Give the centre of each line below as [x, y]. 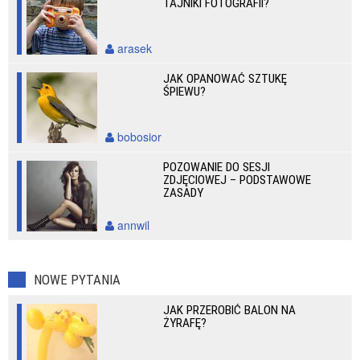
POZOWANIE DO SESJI [217, 167]
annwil [132, 225]
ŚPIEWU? [185, 92]
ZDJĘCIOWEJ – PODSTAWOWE [237, 180]
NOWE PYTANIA [77, 280]
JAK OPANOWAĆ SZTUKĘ [225, 79]
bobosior [138, 137]
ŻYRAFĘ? [185, 323]
